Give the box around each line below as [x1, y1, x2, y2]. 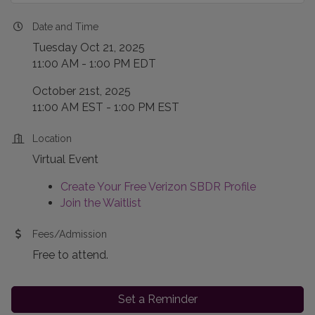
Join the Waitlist [60, 196, 141, 210]
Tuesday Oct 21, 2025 [32, 41, 145, 55]
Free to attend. [32, 248, 108, 262]
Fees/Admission [32, 229, 107, 240]
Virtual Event [32, 153, 98, 167]
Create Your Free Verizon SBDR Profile [60, 180, 256, 194]
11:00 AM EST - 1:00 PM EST [32, 101, 179, 115]
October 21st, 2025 [32, 84, 131, 98]
